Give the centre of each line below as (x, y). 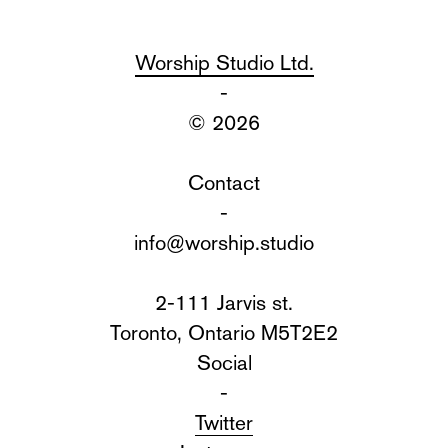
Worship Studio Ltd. (224, 62)
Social (224, 362)
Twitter (224, 422)
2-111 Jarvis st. (224, 302)
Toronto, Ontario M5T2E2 (224, 332)
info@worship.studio (224, 242)
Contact (224, 182)
